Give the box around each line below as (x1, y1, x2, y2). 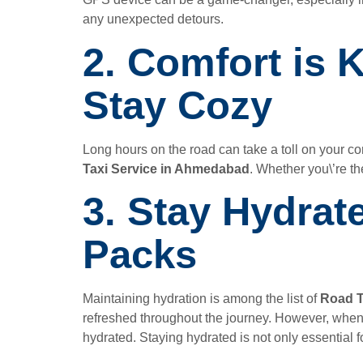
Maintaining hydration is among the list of (83, 291, 320, 305)
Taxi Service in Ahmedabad (83, 161, 250, 176)
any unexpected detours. (83, 12, 224, 27)
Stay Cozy (83, 83, 272, 127)
